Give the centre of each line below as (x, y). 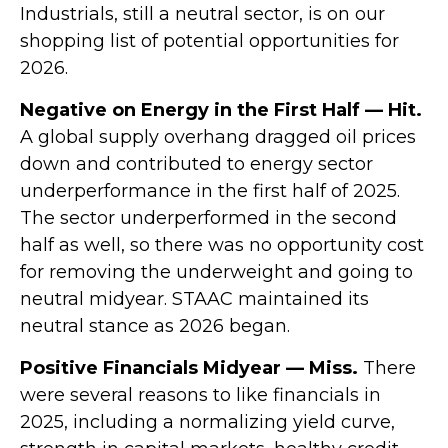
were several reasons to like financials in (200, 394)
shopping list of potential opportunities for (209, 40)
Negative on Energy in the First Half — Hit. (221, 109)
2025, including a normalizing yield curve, (207, 421)
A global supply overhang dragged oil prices (218, 136)
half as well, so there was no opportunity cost (222, 244)
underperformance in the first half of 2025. (210, 190)
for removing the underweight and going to (216, 271)
